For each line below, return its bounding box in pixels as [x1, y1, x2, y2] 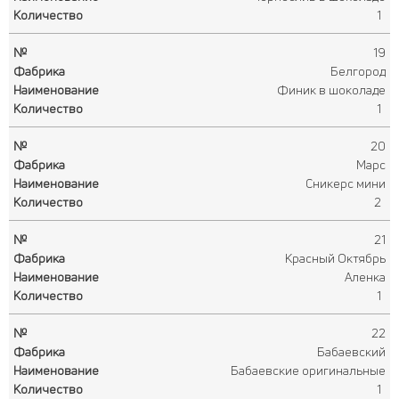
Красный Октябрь [285, 249, 386, 266]
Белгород [330, 62, 386, 79]
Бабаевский [317, 343, 386, 360]
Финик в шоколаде [277, 81, 386, 98]
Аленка [345, 268, 386, 285]
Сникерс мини [305, 175, 386, 191]
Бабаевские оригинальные [231, 362, 386, 379]
